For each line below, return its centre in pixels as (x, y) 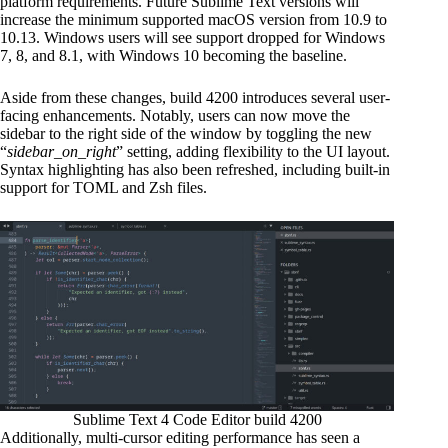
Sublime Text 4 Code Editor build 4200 (197, 419)
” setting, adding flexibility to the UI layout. (253, 151)
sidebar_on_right (61, 151)
